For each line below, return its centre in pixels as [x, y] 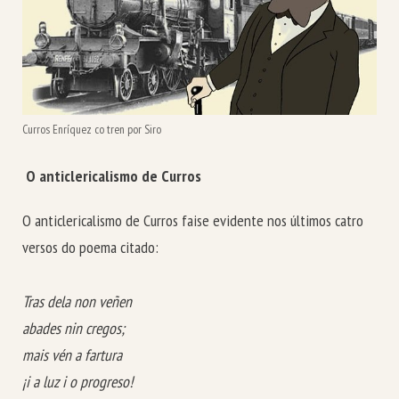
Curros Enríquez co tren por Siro [92, 130]
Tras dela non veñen [77, 301]
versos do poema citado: [90, 248]
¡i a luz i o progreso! [77, 381]
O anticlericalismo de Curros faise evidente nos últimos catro [193, 221]
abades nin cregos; [73, 328]
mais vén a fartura [72, 354]
